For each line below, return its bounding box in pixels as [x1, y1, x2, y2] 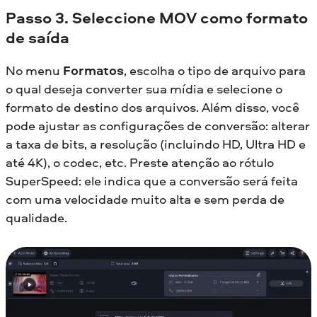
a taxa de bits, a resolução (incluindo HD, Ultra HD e [6, 134, 306, 153]
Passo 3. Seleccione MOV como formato [6, 7, 308, 29]
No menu [6, 61, 63, 79]
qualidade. [6, 208, 67, 226]
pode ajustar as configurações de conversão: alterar [6, 116, 310, 134]
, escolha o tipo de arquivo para [124, 61, 306, 79]
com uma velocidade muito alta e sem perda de [6, 190, 284, 208]
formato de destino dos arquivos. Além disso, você [6, 98, 299, 116]
